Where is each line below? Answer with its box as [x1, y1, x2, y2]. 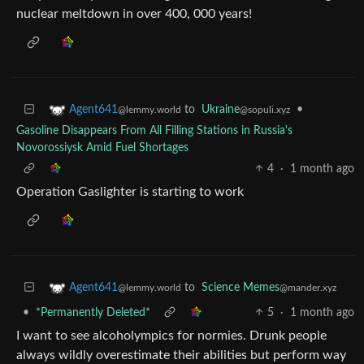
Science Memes [201, 281, 279, 293]
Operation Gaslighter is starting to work [16, 184, 244, 198]
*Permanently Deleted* [36, 306, 150, 318]
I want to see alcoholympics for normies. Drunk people [16, 328, 327, 342]
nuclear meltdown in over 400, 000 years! [16, 6, 252, 20]
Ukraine [201, 103, 240, 115]
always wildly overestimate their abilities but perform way [16, 348, 346, 362]
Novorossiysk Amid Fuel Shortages [16, 141, 188, 154]
